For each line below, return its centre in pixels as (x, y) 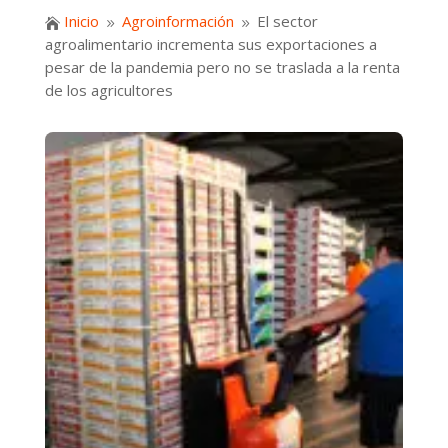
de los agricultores (108, 90)
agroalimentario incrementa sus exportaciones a (210, 44)
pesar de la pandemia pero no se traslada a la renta (222, 67)
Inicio (81, 21)
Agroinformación (177, 21)
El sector (287, 21)
